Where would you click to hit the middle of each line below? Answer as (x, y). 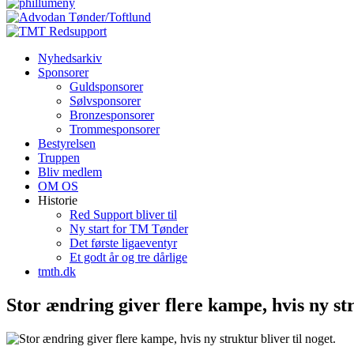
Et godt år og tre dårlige (128, 257)
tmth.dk (57, 271)
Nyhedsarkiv (70, 58)
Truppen (59, 158)
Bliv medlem (70, 172)
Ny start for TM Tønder (129, 229)
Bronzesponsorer (112, 115)
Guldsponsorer (106, 87)
